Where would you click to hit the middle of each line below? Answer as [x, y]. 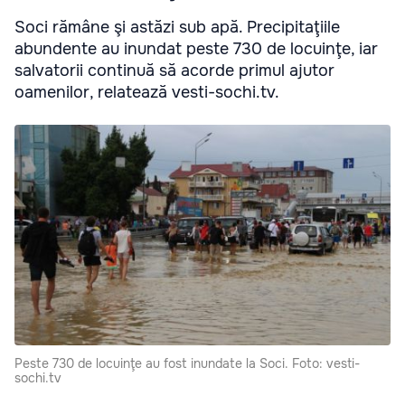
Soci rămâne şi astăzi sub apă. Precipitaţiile [177, 27]
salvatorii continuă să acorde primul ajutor [174, 70]
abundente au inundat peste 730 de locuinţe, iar [196, 48]
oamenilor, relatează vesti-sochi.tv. [147, 92]
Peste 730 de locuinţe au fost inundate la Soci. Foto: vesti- [187, 363]
